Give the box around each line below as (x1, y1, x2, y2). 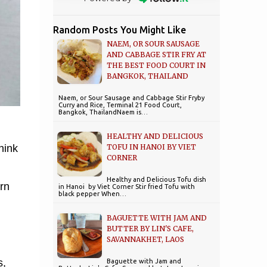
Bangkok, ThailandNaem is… (58, 108, 148, 116)
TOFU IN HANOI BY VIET (106, 142, 196, 151)
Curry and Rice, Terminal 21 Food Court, (58, 101, 182, 108)
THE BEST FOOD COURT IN (106, 61, 206, 70)
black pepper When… (58, 190, 126, 197)
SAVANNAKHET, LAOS (106, 235, 184, 244)
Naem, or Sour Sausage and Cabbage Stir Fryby (58, 94, 204, 101)
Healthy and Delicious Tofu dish (106, 176, 206, 183)
